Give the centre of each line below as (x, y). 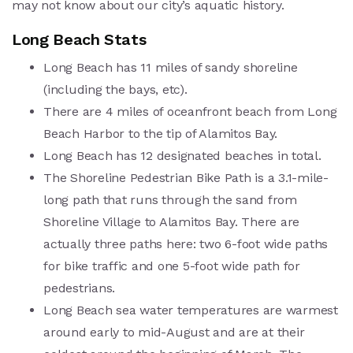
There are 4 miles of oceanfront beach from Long (190, 112)
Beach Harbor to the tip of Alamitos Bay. (160, 134)
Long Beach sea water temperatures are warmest (191, 310)
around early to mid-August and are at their (174, 333)
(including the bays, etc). (115, 90)
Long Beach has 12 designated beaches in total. (182, 156)
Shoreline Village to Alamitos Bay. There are (171, 222)
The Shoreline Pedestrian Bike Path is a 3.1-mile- (186, 178)
